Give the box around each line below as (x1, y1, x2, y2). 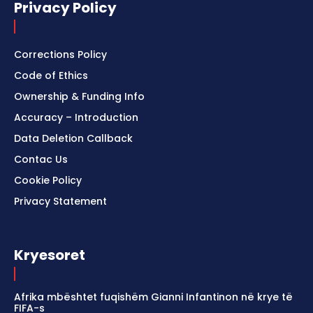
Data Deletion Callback (14, 131, 133, 145)
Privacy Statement (14, 194, 107, 208)
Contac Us (14, 152, 68, 166)
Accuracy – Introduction (14, 110, 138, 124)
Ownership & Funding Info (14, 89, 145, 103)
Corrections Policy (14, 47, 107, 61)
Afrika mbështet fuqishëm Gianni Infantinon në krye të (14, 289, 293, 304)
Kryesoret (14, 245, 85, 265)
